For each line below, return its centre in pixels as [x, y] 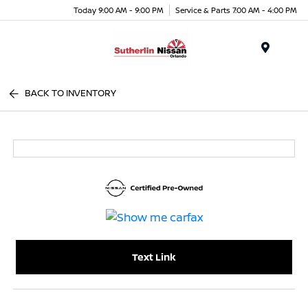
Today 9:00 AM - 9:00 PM [119, 10]
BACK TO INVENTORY [71, 93]
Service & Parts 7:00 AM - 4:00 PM [236, 10]
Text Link [154, 257]
